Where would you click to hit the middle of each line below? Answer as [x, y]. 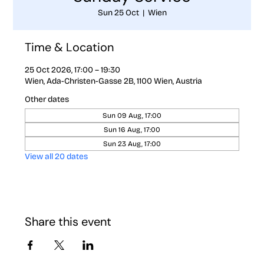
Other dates [47, 99]
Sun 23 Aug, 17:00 [132, 143]
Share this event [68, 221]
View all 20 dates [57, 156]
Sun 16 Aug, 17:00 [132, 129]
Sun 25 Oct [118, 12]
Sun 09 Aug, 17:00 [132, 115]
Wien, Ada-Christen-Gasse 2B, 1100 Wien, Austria [114, 81]
